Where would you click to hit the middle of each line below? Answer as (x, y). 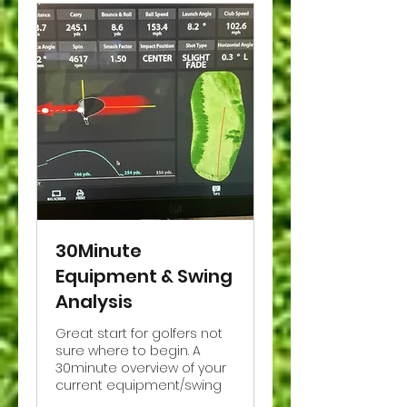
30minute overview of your (141, 368)
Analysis (94, 302)
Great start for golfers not (139, 334)
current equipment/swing (139, 386)
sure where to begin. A (128, 351)
